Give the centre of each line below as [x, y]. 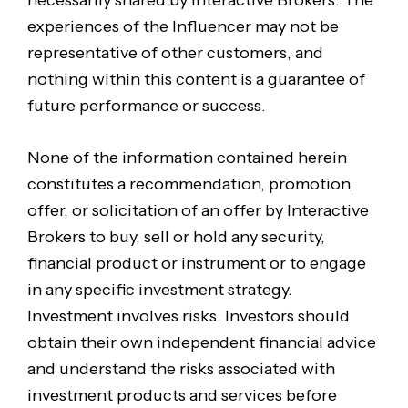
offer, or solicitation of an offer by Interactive [198, 211]
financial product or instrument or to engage [196, 264]
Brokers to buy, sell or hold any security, [176, 237]
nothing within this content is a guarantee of [196, 79]
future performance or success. [146, 105]
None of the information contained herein [187, 158]
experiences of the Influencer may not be [183, 26]
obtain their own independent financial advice [201, 343]
